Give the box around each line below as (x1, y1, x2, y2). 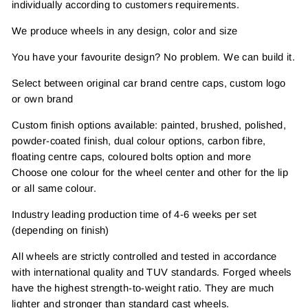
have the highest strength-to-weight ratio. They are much (12, 283, 274, 294)
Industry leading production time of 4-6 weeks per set (12, 209, 257, 221)
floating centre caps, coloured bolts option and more (12, 151, 252, 163)
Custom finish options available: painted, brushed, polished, (12, 120, 287, 131)
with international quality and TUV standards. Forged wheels (12, 267, 291, 278)
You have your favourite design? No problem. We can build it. (12, 52, 296, 63)
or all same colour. (12, 183, 96, 195)
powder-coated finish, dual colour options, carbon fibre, (12, 135, 266, 147)
